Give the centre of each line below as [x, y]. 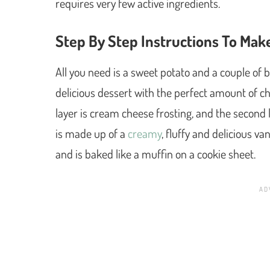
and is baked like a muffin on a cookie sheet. [155, 153]
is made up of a [92, 133]
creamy [145, 133]
